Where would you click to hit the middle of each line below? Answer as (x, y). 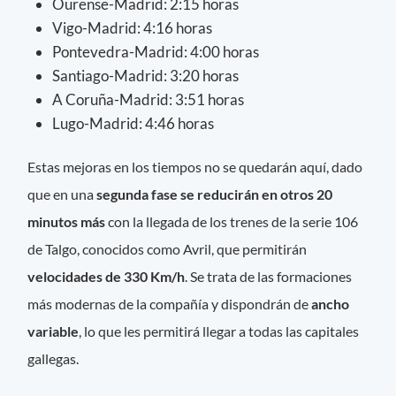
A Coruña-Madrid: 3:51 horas (148, 99)
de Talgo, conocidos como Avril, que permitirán (168, 248)
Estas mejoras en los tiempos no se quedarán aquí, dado (195, 166)
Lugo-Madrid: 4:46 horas (133, 123)
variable (53, 331)
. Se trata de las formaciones (269, 276)
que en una (61, 194)
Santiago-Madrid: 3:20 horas (145, 75)
